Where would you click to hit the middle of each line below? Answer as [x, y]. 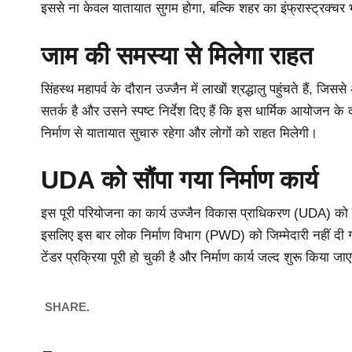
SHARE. [67, 307]
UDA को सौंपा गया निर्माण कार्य [180, 180]
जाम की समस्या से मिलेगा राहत [177, 55]
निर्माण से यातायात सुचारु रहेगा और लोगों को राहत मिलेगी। [179, 133]
